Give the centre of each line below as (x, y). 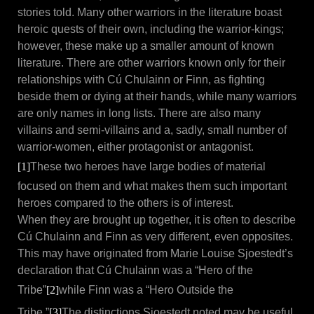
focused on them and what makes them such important (152, 186)
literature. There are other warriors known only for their (151, 63)
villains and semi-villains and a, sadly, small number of (152, 130)
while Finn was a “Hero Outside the (146, 290)
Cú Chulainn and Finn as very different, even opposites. (155, 237)
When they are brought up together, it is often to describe (157, 220)
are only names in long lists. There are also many (139, 114)
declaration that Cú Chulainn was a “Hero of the (135, 271)
